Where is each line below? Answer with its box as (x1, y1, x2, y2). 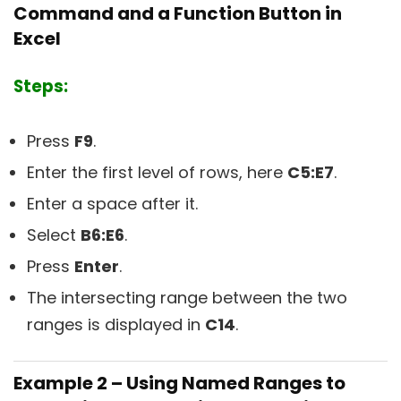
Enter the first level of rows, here (27, 161, 287, 183)
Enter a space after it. (27, 192, 198, 215)
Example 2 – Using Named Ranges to (13, 371, 346, 396)
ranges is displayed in (27, 313, 205, 336)
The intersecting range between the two (27, 286, 347, 309)
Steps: (13, 74, 68, 98)
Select (27, 224, 81, 246)
